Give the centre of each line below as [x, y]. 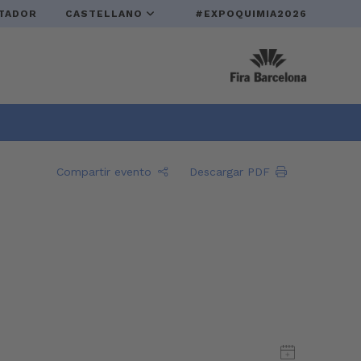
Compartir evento [104, 171]
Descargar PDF [229, 171]
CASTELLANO [106, 14]
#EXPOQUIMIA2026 [249, 14]
